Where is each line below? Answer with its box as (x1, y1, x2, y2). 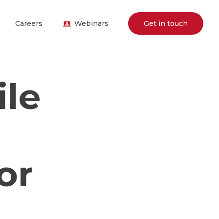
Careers (15, 19, 43, 28)
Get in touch (144, 19, 188, 28)
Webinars (74, 19, 109, 28)
